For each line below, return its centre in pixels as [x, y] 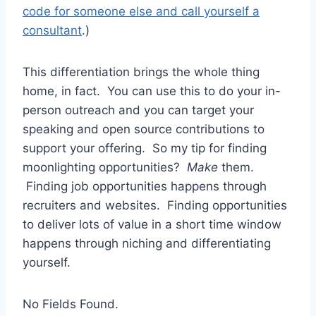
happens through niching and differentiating [147, 244]
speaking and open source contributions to [144, 129]
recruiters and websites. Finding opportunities [155, 206]
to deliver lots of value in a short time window [152, 225]
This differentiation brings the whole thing [141, 72]
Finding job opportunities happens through [145, 187]
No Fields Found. [71, 304]
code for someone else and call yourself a [141, 12]
